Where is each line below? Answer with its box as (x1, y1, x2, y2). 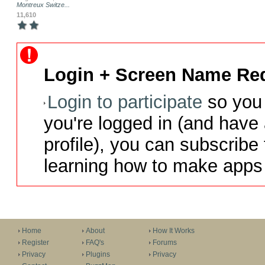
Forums (152, 238, 177, 247)
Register (21, 238, 49, 247)
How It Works (152, 227, 195, 235)
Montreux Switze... (16, 1, 70, 8)
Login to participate (47, 92, 202, 112)
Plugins (85, 250, 110, 258)
